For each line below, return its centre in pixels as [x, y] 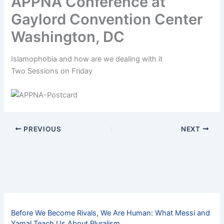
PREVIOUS [41, 129]
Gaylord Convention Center [107, 19]
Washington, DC [68, 36]
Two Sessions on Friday [52, 71]
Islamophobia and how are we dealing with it [87, 59]
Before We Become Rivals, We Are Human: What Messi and [111, 213]
